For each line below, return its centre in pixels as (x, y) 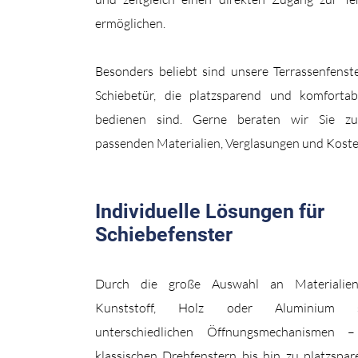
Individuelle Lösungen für (210, 211)
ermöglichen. (130, 23)
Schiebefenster (164, 235)
